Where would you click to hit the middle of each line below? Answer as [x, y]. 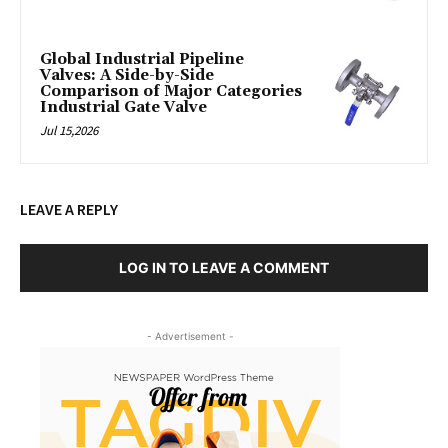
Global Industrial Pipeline [142, 60]
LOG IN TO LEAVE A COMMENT [224, 267]
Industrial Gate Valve [123, 108]
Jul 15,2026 [69, 131]
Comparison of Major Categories [171, 92]
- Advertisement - [190, 335]
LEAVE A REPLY [69, 208]
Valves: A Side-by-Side [127, 76]
